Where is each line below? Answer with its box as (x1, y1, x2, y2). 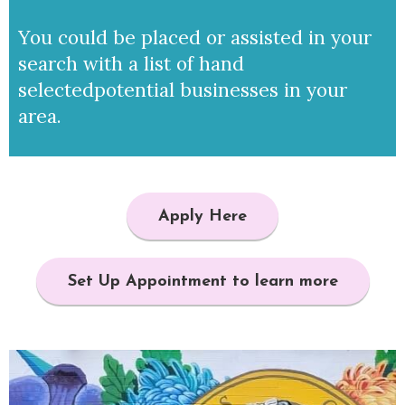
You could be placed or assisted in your (18, 25, 372, 50)
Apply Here (158, 208, 247, 225)
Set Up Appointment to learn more (67, 273, 338, 290)
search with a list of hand (18, 52, 244, 76)
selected (18, 78, 94, 102)
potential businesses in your (94, 78, 347, 102)
